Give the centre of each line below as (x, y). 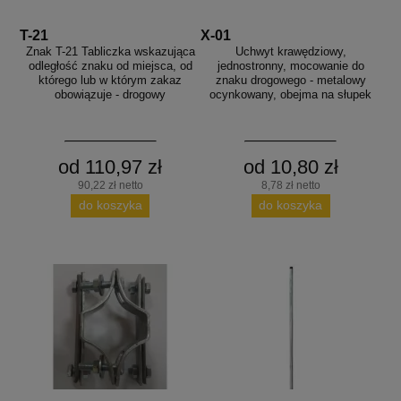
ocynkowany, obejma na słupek (291, 94)
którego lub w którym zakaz (111, 80)
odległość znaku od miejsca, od (110, 65)
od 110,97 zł (111, 166)
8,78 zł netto (290, 185)
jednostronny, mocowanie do (290, 65)
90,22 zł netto (110, 185)
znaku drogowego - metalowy (290, 80)
